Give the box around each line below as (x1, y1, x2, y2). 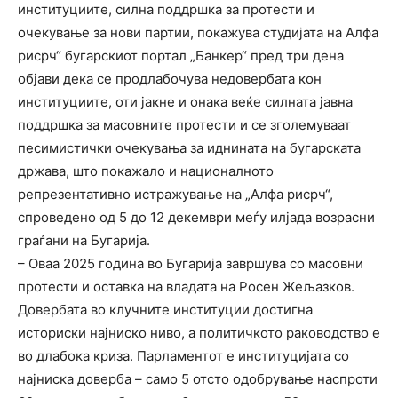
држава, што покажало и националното (18, 163, 274, 180)
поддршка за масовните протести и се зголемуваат (18, 116, 351, 134)
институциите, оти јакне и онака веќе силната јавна (18, 93, 353, 111)
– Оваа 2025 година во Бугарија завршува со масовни (18, 255, 363, 273)
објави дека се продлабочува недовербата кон (18, 70, 322, 88)
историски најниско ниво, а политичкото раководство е (18, 324, 380, 342)
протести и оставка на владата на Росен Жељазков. (18, 278, 354, 296)
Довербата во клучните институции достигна (18, 301, 313, 319)
